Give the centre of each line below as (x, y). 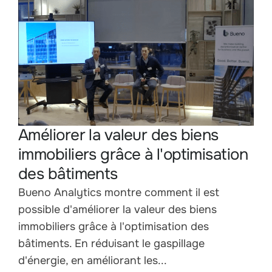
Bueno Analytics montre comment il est (119, 192)
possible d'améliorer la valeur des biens (117, 209)
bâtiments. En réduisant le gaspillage (111, 243)
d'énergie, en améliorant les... (93, 260)
